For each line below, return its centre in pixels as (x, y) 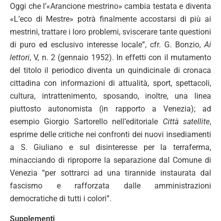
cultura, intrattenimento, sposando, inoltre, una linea (110, 96)
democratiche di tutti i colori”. (61, 198)
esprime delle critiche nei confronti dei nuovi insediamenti (110, 134)
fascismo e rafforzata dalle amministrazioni (110, 185)
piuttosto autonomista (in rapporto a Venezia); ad (110, 109)
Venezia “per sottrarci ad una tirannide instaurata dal (110, 173)
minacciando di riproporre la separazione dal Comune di (110, 160)
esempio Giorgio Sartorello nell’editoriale (86, 121)
